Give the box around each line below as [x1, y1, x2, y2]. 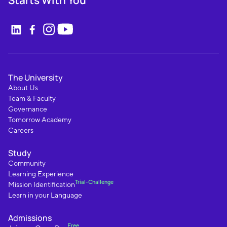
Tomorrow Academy [8, 116, 71, 124]
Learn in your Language [8, 191, 82, 200]
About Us [8, 84, 38, 92]
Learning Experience [8, 170, 73, 178]
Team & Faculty [8, 94, 56, 103]
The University [8, 72, 63, 84]
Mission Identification [8, 180, 75, 189]
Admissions [8, 212, 52, 224]
